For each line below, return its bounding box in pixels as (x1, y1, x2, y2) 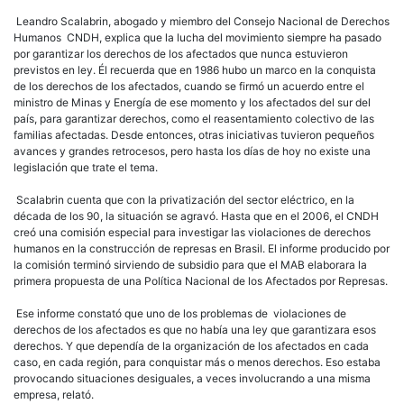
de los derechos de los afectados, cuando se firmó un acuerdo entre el (14, 78, 364, 93)
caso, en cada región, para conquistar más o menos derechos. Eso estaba (14, 354, 381, 369)
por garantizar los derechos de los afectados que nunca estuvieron (14, 46, 348, 60)
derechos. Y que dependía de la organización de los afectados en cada (14, 338, 369, 353)
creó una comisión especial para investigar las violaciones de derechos (14, 225, 371, 239)
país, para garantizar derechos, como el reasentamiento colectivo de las (14, 111, 374, 125)
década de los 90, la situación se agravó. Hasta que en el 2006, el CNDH (14, 208, 379, 223)
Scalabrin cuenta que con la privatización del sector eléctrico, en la (14, 192, 354, 207)
